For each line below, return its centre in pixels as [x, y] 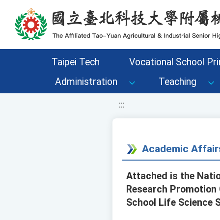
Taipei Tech [75, 62]
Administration [86, 82]
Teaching [178, 82]
